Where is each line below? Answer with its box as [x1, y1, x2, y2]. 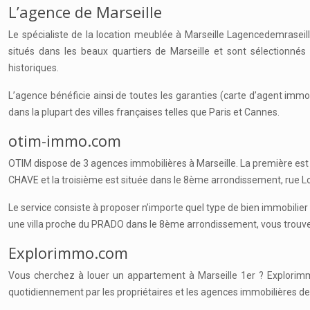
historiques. [8, 62, 59, 73]
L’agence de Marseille [8, 1, 162, 22]
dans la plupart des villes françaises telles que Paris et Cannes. [8, 107, 280, 118]
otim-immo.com [8, 130, 121, 151]
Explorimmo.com [8, 242, 128, 263]
